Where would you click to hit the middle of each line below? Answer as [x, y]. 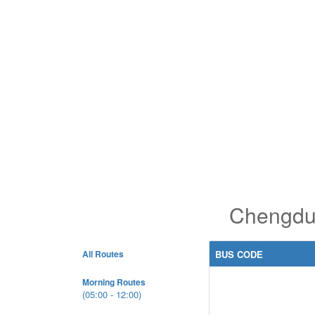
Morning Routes [114, 282]
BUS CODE [239, 254]
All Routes [103, 254]
